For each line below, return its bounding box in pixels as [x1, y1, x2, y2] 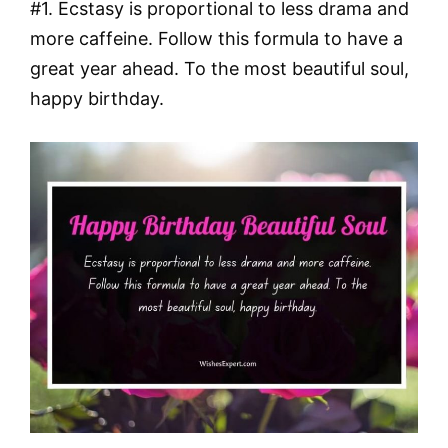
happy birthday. [30, 87, 164, 109]
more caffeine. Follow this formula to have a [30, 27, 403, 49]
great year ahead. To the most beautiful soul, [30, 57, 409, 79]
